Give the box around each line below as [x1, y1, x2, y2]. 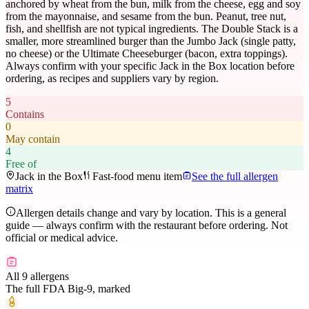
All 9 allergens [6, 270, 69, 283]
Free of [6, 158, 37, 170]
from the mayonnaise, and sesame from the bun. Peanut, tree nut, [6, 10, 286, 23]
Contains [6, 108, 44, 121]
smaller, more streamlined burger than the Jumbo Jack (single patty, [6, 35, 296, 48]
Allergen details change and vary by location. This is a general [16, 207, 286, 219]
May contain [6, 133, 60, 146]
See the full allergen [192, 170, 278, 183]
